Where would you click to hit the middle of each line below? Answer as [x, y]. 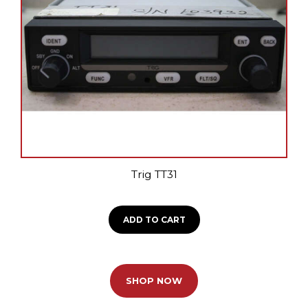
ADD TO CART [154, 219]
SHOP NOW [154, 281]
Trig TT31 [154, 175]
